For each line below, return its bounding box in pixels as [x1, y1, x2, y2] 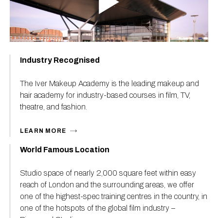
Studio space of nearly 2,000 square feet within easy [20, 168, 196, 177]
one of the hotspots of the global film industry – [20, 203, 175, 212]
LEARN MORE [20, 127, 66, 134]
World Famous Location [20, 145, 109, 154]
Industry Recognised [20, 55, 100, 64]
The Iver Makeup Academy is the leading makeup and [20, 79, 199, 88]
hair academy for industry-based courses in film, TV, [20, 91, 190, 99]
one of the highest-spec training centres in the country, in [20, 192, 207, 200]
